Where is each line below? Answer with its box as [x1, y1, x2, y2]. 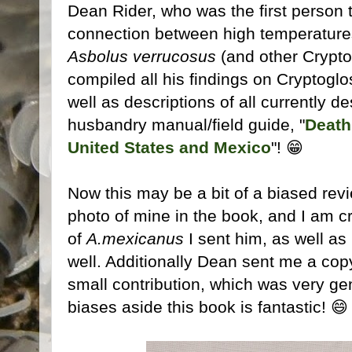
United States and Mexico [68, 137, 271, 156]
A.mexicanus [86, 229, 184, 247]
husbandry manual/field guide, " [68, 115, 305, 134]
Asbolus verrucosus [68, 46, 216, 65]
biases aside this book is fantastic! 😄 [68, 297, 348, 316]
